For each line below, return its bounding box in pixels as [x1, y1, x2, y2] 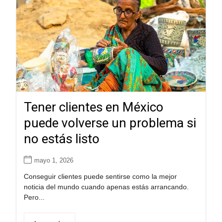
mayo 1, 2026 [34, 157, 73, 165]
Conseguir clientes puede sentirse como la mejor [23, 172, 177, 181]
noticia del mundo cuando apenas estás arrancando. [23, 183, 189, 191]
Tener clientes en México [23, 100, 164, 115]
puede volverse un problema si [23, 115, 196, 131]
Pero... [23, 193, 45, 202]
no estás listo [23, 131, 100, 147]
